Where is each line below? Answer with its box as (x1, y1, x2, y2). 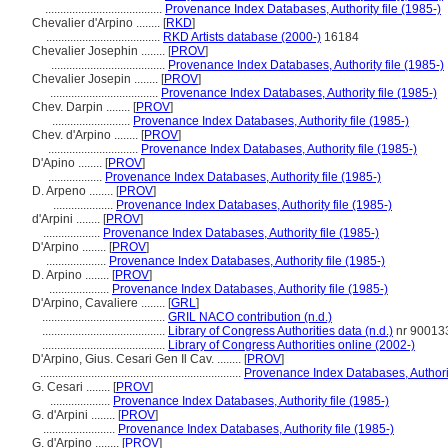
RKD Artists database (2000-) (163, 30, 321, 44)
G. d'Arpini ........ (32, 408, 118, 422)
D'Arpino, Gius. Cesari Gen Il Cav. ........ (32, 352, 244, 366)
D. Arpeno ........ (32, 184, 116, 198)
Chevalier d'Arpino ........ (32, 16, 163, 30)
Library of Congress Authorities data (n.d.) (168, 324, 393, 338)
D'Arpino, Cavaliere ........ (32, 296, 168, 310)
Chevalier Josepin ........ (32, 72, 161, 86)
